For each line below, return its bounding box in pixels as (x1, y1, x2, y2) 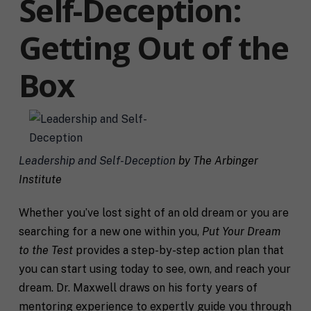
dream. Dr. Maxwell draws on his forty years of (18, 281, 258, 295)
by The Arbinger (175, 154, 258, 168)
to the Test (18, 244, 73, 258)
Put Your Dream (201, 225, 280, 239)
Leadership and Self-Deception (18, 154, 176, 168)
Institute (18, 173, 62, 187)
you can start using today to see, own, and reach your (18, 262, 291, 276)
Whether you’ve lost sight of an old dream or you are (18, 206, 289, 220)
